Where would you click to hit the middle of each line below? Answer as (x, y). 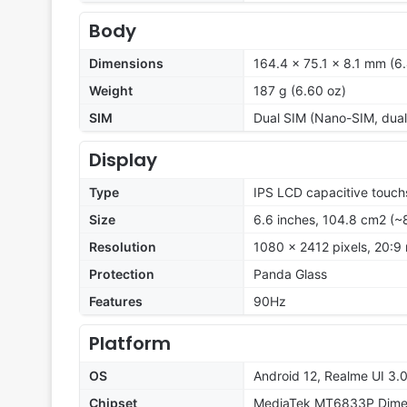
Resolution (123, 247)
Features (116, 302)
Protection (122, 274)
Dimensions (126, 64)
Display (123, 160)
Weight (111, 91)
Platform (130, 344)
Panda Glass (290, 274)
